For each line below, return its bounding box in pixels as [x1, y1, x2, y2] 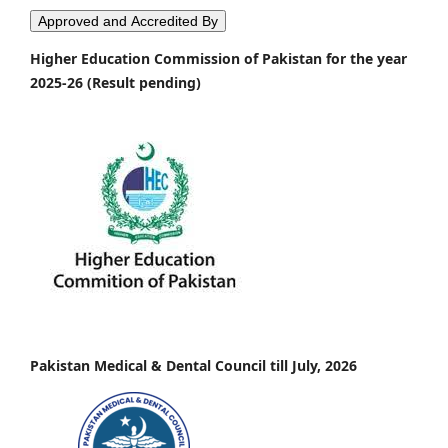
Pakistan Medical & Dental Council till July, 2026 [30, 355, 357, 375]
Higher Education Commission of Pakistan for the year [30, 48, 407, 68]
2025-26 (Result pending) [30, 72, 201, 92]
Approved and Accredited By [38, 12, 218, 29]
